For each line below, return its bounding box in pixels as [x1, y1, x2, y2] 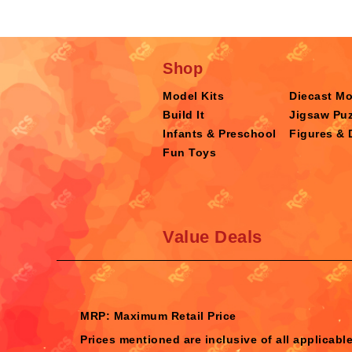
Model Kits [163, 89, 224, 102]
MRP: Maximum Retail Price [80, 309, 236, 322]
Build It [163, 108, 204, 121]
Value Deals [163, 226, 262, 247]
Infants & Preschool [163, 126, 277, 140]
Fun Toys [163, 145, 216, 159]
